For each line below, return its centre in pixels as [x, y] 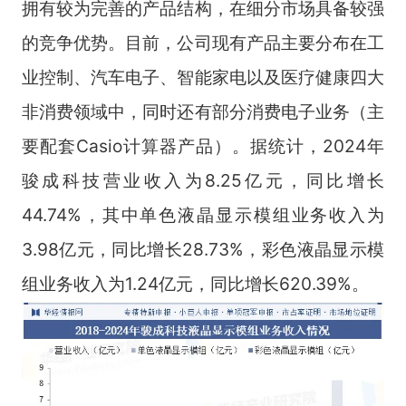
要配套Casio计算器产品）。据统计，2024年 [203, 145]
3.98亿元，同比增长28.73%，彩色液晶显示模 [203, 249]
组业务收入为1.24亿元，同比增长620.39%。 [195, 283]
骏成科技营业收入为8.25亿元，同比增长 [203, 180]
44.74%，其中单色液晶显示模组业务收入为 [203, 214]
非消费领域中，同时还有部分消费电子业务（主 [203, 111]
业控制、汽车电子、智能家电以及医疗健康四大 [203, 77]
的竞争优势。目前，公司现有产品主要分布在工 [203, 42]
